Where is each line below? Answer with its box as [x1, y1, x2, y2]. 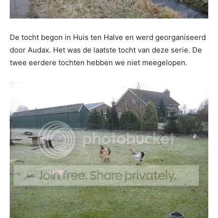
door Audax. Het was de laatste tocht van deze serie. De [10, 45, 202, 54]
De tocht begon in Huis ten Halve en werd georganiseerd [10, 33, 206, 42]
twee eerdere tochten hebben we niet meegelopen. [10, 58, 189, 67]
